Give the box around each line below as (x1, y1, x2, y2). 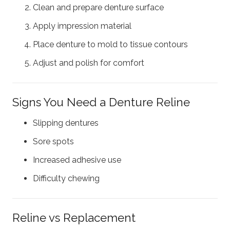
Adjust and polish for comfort (33, 58, 144, 68)
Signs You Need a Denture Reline (12, 95, 190, 109)
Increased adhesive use (33, 155, 121, 165)
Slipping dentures (33, 118, 99, 128)
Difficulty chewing (33, 173, 100, 183)
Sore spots (33, 136, 74, 146)
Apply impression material (33, 21, 131, 31)
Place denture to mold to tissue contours (33, 40, 188, 50)
